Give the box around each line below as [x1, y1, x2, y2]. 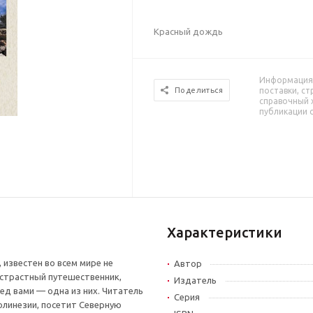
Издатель [174, 275, 217, 285]
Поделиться [175, 86, 224, 95]
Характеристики [167, 224, 282, 240]
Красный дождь [154, 26, 224, 36]
